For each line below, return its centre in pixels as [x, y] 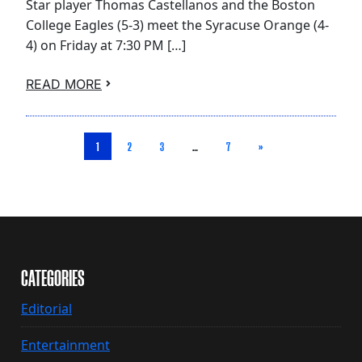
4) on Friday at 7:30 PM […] [106, 46]
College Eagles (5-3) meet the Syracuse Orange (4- [177, 25]
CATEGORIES [53, 279]
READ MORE [64, 84]
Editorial [46, 309]
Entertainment [65, 345]
